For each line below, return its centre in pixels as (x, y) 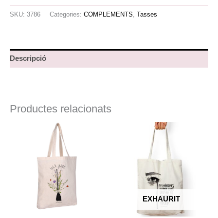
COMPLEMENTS (108, 15)
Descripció (28, 58)
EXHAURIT (161, 199)
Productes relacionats (61, 109)
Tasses (147, 15)
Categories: (67, 15)
